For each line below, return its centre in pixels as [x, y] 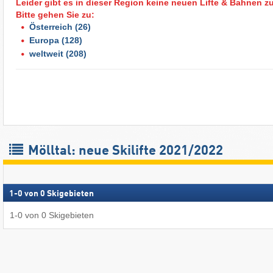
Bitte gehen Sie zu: [55, 14]
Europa [44, 40]
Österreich [51, 27]
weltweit [46, 53]
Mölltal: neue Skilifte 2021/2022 [124, 151]
